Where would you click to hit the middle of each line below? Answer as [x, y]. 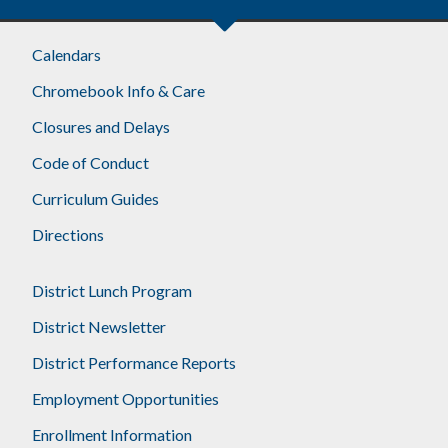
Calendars [67, 54]
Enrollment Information [112, 434]
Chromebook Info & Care [119, 90]
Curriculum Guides [96, 198]
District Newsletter [99, 326]
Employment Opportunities [126, 398]
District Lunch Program [112, 290]
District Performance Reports [134, 362]
